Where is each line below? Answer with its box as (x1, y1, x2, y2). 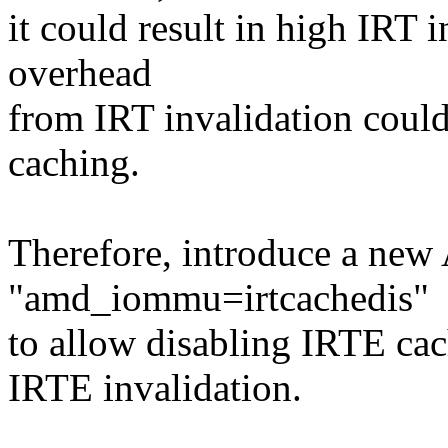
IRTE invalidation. (8, 366, 302, 410)
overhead (8, 51, 152, 95)
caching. (8, 141, 140, 185)
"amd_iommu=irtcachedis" (8, 276, 429, 320)
